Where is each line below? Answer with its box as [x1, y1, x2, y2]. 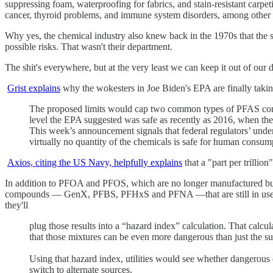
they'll [5, 199, 28, 210]
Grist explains [7, 82, 60, 93]
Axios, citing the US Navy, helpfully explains [7, 157, 182, 168]
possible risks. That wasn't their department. [5, 41, 172, 52]
